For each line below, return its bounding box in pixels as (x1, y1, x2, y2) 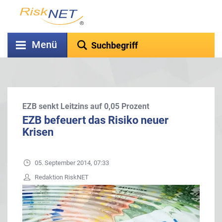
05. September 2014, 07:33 (35, 159, 109, 166)
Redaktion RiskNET (35, 173, 89, 181)
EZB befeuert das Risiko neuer (22, 114, 168, 126)
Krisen (22, 126, 54, 138)
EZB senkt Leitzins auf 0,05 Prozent (22, 102, 149, 111)
